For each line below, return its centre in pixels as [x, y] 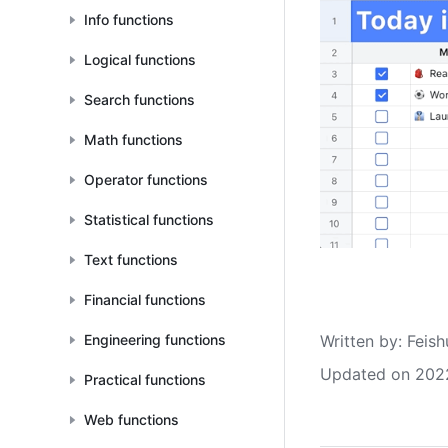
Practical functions [145, 379]
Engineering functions [155, 339]
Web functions [131, 419]
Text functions [131, 259]
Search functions [139, 99]
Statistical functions [149, 219]
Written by [359, 340]
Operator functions [146, 179]
